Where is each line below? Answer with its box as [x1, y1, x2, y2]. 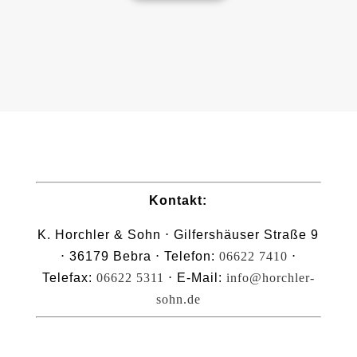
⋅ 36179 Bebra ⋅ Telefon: [60, 249, 219, 263]
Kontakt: [149, 194, 208, 207]
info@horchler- [226, 271, 315, 284]
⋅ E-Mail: [163, 271, 226, 284]
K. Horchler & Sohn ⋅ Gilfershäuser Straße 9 [37, 228, 320, 241]
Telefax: [41, 271, 96, 284]
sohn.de [155, 292, 201, 306]
